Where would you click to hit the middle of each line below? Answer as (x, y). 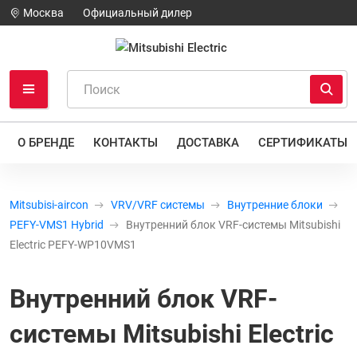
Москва (42, 13)
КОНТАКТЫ (126, 142)
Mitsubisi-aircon (49, 205)
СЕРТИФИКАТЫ (303, 142)
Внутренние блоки (275, 205)
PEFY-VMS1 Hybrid (57, 225)
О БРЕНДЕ (46, 142)
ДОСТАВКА (208, 142)
